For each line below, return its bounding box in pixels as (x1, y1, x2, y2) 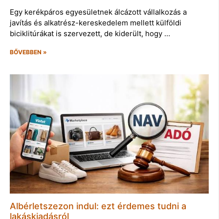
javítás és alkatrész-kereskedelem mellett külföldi (10, 18, 181, 27)
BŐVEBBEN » (10, 48, 47, 56)
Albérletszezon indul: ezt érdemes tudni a (10, 200, 186, 211)
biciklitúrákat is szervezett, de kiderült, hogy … (10, 28, 170, 38)
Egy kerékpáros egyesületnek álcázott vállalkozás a (10, 7, 187, 17)
